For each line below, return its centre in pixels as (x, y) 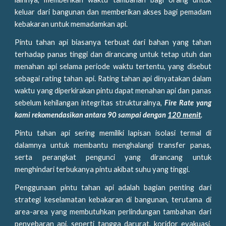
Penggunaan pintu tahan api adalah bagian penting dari (113, 187)
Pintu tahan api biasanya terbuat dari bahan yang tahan (113, 42)
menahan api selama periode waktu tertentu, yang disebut (113, 66)
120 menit (184, 115)
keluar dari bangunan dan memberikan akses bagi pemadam (113, 12)
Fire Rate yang (188, 103)
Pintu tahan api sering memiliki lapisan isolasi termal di (113, 133)
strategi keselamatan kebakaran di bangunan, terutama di (113, 200)
